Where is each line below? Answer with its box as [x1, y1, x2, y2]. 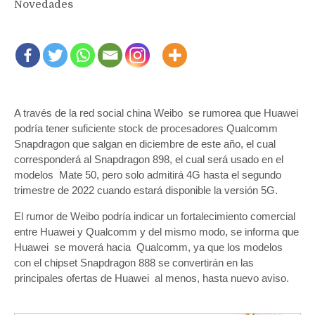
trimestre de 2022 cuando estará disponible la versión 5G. [14, 184, 278, 197]
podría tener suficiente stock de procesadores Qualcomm [14, 122, 278, 135]
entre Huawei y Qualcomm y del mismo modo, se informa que [14, 226, 299, 238]
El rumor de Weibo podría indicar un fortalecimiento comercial [14, 210, 295, 223]
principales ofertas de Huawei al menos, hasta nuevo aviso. [14, 272, 289, 285]
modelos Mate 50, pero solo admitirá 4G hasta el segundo [14, 169, 281, 181]
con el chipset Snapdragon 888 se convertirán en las [14, 257, 254, 269]
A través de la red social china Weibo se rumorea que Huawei [14, 107, 298, 120]
